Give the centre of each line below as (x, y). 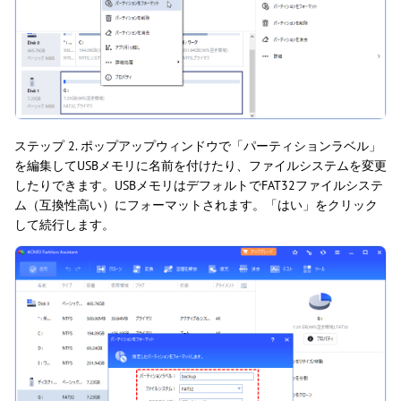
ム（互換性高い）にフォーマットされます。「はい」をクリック (196, 205)
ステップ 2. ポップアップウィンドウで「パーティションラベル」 (198, 146)
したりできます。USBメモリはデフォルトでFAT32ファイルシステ (199, 186)
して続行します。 (64, 225)
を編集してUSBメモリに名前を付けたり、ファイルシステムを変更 (200, 166)
